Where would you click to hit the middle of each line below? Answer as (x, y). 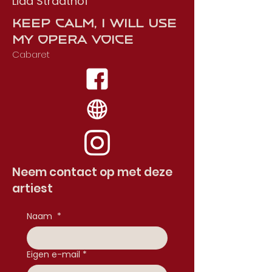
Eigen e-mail (53, 254)
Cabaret (31, 54)
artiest (32, 189)
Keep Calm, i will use (94, 23)
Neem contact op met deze (92, 172)
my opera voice (73, 39)
